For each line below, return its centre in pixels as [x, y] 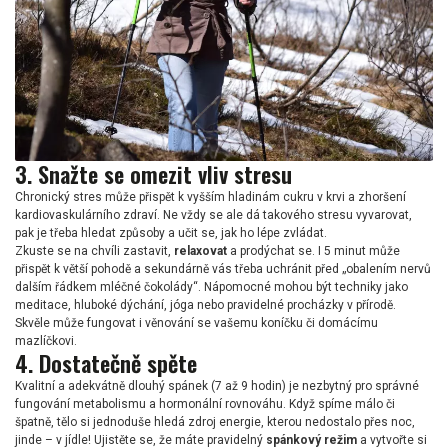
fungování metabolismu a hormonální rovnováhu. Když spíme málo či [205, 404]
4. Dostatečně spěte [106, 363]
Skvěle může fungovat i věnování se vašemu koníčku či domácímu [196, 323]
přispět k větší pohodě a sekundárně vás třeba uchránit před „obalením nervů [223, 269]
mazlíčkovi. [46, 341]
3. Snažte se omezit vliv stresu [153, 174]
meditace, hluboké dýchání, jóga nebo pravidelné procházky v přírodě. [205, 305]
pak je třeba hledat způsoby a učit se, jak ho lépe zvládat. [171, 233]
